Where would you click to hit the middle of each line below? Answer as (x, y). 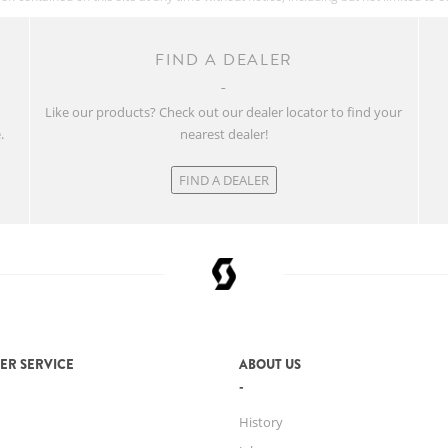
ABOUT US (270, 364)
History (261, 421)
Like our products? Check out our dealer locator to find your (224, 112)
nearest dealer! (223, 134)
